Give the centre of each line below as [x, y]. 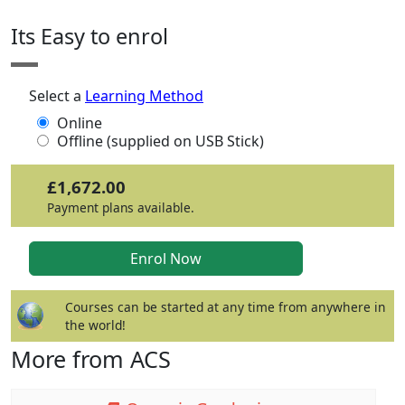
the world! [95, 325]
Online [80, 123]
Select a [57, 96]
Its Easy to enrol [89, 36]
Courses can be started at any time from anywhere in [226, 306]
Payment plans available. [121, 208]
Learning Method [144, 96]
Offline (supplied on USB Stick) [160, 141]
